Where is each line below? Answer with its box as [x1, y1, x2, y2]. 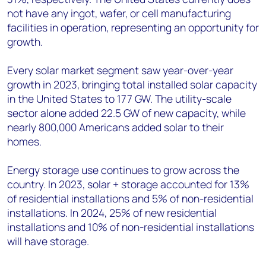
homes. [7, 134, 44, 149]
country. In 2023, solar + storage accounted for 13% [7, 177, 249, 192]
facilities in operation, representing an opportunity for [7, 20, 259, 35]
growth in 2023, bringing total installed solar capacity [7, 77, 257, 92]
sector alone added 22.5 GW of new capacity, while [7, 106, 246, 121]
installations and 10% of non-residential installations [7, 220, 254, 235]
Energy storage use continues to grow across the [7, 163, 239, 178]
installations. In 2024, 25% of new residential [7, 205, 217, 220]
